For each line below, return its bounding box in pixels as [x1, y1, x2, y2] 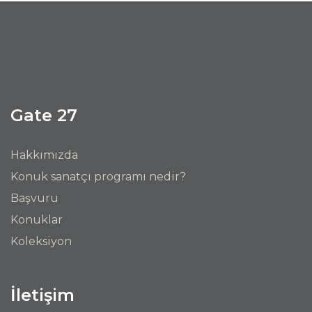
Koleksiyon [10, 234, 72, 248]
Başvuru [10, 191, 58, 205]
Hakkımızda [10, 148, 78, 162]
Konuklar [10, 212, 63, 226]
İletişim [10, 284, 75, 305]
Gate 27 [10, 104, 77, 125]
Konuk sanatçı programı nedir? [10, 169, 186, 183]
